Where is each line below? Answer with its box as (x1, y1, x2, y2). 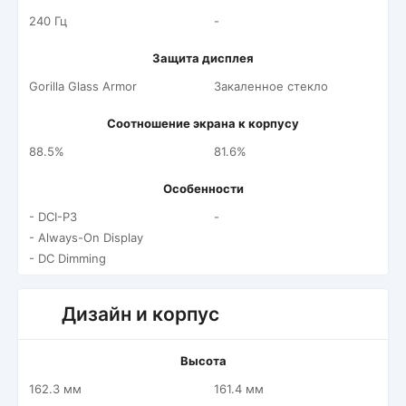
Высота (179, 353, 227, 368)
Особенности (162, 181, 244, 196)
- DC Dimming (29, 251, 106, 266)
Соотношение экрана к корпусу (107, 116, 299, 130)
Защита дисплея (152, 51, 254, 65)
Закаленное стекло (214, 79, 328, 93)
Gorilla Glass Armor (29, 79, 137, 93)
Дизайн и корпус (62, 303, 219, 325)
